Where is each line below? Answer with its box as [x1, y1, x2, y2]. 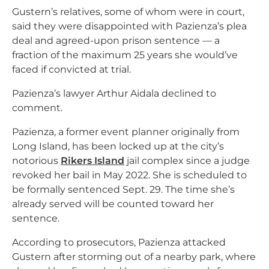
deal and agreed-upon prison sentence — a [12, 35, 220, 46]
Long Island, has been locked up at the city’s [12, 141, 224, 152]
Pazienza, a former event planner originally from [12, 126, 240, 138]
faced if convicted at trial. [12, 64, 131, 75]
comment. [12, 102, 62, 113]
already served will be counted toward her [12, 198, 214, 210]
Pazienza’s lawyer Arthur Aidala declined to [12, 88, 216, 99]
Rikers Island [61, 155, 124, 166]
